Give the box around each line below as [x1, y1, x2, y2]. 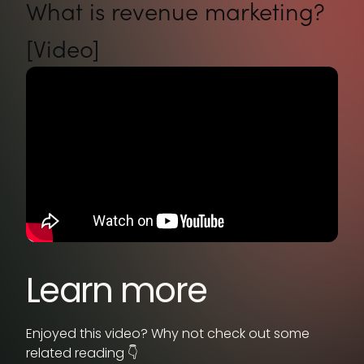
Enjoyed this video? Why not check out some [26, 324, 310, 343]
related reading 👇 [26, 344, 138, 362]
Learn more [26, 266, 207, 314]
